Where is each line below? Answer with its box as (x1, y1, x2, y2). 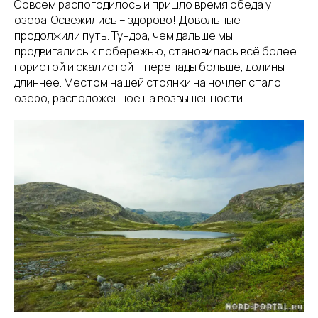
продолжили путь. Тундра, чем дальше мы (14, 27, 233, 43)
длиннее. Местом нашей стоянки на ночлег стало (14, 74, 281, 90)
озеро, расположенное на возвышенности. (14, 89, 245, 106)
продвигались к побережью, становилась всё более (14, 43, 297, 59)
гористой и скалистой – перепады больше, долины (14, 58, 285, 75)
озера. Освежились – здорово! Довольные (14, 11, 241, 28)
